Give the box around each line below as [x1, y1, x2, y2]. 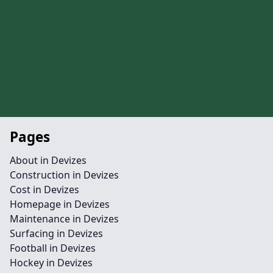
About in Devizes [10, 154, 87, 167]
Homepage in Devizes [10, 197, 110, 211]
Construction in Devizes [10, 168, 119, 182]
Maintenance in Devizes [10, 212, 119, 225]
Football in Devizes [10, 241, 96, 255]
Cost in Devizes [10, 183, 79, 196]
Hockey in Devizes [10, 256, 93, 269]
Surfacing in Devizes [10, 227, 103, 240]
